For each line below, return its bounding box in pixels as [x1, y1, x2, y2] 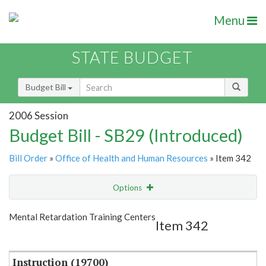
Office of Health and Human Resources [55, 153, 208, 164]
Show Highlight [69, 207, 124, 217]
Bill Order [9, 153, 47, 164]
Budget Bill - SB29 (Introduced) [9, 125, 243, 146]
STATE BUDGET [72, 47, 192, 68]
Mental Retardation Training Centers [9, 211, 156, 223]
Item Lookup [12, 232, 59, 242]
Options [113, 183, 144, 193]
